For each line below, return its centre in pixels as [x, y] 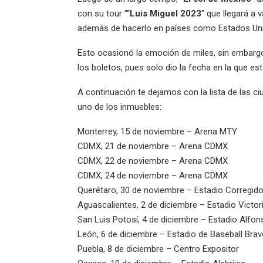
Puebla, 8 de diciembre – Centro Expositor [158, 249]
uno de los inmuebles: [119, 107]
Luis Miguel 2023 [166, 14]
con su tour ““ [104, 14]
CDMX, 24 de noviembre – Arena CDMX [153, 176]
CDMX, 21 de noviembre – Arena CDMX [153, 146]
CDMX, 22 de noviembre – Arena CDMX [153, 161]
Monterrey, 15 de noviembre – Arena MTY [157, 132]
